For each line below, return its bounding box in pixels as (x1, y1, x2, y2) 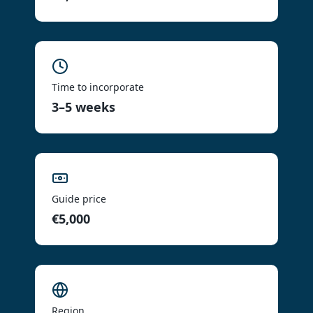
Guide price (52, 192, 106, 205)
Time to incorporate (52, 80, 144, 94)
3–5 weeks (52, 99, 115, 115)
